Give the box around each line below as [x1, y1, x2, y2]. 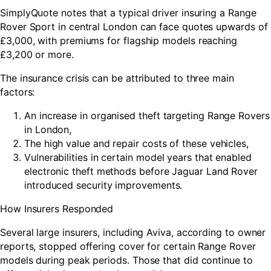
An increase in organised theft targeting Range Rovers [24, 109, 270, 122]
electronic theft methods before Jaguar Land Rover [24, 165, 258, 177]
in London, [24, 123, 72, 135]
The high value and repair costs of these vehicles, [24, 137, 249, 149]
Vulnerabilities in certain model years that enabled [24, 151, 252, 163]
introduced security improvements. [24, 179, 183, 191]
